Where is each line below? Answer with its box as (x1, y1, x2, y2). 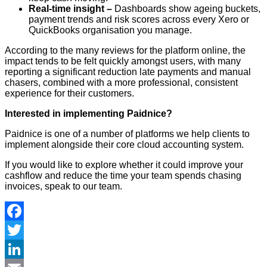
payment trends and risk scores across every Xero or (29, 14, 249, 24)
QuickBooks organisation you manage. (29, 24, 192, 35)
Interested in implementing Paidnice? (5, 108, 172, 119)
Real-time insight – (29, 3, 114, 14)
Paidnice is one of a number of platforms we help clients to (5, 128, 250, 139)
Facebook (5, 224, 47, 235)
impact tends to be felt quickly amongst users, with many (5, 55, 241, 66)
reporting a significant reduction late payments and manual (5, 66, 251, 77)
